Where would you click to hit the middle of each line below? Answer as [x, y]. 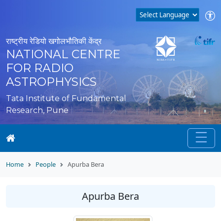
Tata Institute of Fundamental [66, 98]
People [46, 164]
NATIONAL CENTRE [63, 54]
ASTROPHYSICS [51, 82]
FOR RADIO [40, 68]
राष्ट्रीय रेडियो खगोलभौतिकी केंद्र [54, 41]
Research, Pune [37, 110]
